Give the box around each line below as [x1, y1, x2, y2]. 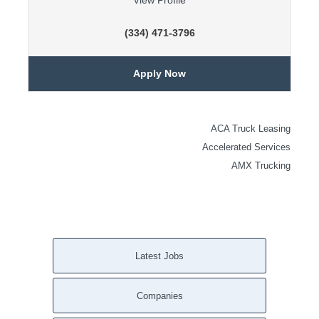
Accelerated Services [202, 142, 291, 152]
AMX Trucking [231, 160, 291, 171]
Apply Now [133, 68, 186, 79]
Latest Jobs [135, 251, 184, 261]
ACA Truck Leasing [211, 123, 291, 134]
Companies [136, 291, 183, 301]
